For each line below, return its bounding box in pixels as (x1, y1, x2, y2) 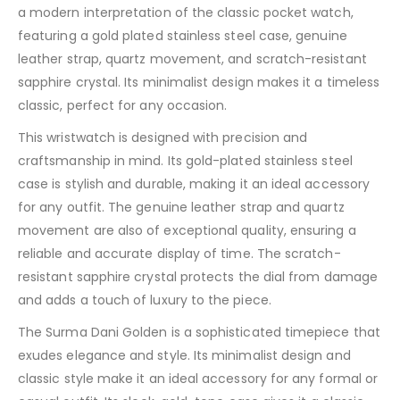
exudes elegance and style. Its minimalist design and (18, 346, 351, 365)
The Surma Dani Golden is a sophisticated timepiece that (18, 323, 380, 342)
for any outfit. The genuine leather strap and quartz (18, 198, 345, 217)
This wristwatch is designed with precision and (18, 129, 308, 147)
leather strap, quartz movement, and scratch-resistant (18, 50, 367, 69)
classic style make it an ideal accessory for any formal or (18, 370, 379, 388)
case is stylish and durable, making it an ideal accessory (18, 175, 370, 194)
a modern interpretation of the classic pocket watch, (18, 4, 354, 22)
